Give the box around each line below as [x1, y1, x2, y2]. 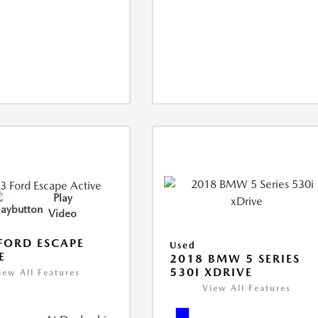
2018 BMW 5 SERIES [170, 252, 301, 266]
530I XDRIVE [170, 265, 253, 280]
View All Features [202, 283, 292, 294]
